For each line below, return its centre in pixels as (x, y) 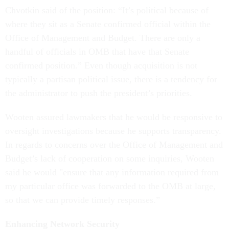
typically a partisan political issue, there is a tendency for (111, 79)
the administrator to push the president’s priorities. (100, 93)
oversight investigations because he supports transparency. (113, 131)
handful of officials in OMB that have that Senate (97, 51)
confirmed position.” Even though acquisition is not (101, 65)
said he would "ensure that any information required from (112, 172)
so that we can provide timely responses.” (84, 200)
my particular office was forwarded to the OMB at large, (110, 186)
